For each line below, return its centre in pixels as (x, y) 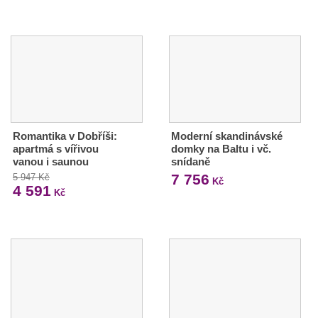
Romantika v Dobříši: (65, 136)
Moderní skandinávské (226, 136)
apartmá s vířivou (56, 149)
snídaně (190, 162)
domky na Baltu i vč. (221, 149)
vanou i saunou (51, 162)
